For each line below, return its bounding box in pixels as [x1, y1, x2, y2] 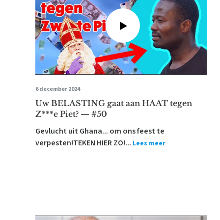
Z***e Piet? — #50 [35, 109, 107, 119]
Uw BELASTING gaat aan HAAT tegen [35, 98, 192, 108]
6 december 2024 [35, 85, 80, 93]
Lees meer [133, 138, 165, 148]
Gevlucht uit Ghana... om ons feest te [35, 126, 165, 137]
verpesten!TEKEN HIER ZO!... [35, 137, 131, 148]
